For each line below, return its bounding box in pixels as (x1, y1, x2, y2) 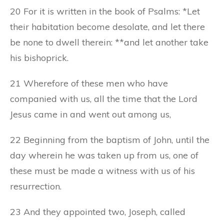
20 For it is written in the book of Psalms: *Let (10, 5, 200, 17)
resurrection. (10, 180, 61, 192)
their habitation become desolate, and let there (10, 20, 205, 32)
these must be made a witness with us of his (10, 164, 195, 176)
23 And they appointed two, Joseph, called (10, 205, 185, 217)
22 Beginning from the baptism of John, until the (10, 133, 209, 145)
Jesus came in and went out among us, (10, 108, 171, 120)
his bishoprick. (10, 51, 68, 63)
